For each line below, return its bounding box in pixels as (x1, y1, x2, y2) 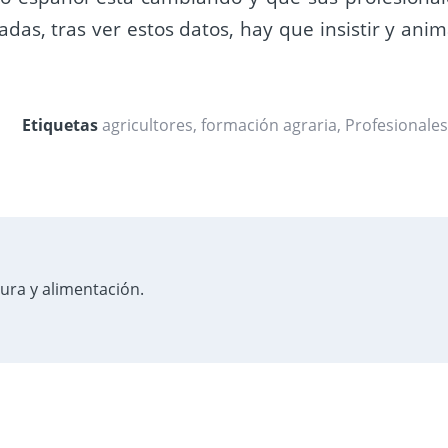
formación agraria (201, 113, 338, 136)
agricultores (102, 113, 194, 136)
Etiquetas (22, 113, 99, 136)
